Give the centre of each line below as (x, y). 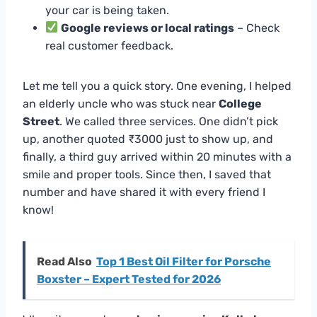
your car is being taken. (107, 10)
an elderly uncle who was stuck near (121, 103)
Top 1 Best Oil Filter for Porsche (184, 261)
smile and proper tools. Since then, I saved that (147, 174)
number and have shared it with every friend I (144, 192)
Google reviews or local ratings (148, 28)
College (240, 103)
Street (41, 121)
